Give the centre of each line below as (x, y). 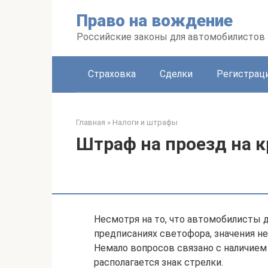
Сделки (176, 74)
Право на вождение (155, 21)
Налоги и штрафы (145, 122)
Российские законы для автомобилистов (171, 37)
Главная (91, 122)
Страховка (112, 74)
